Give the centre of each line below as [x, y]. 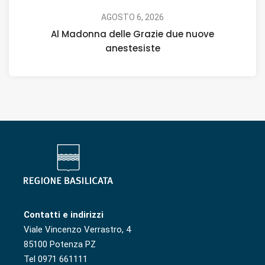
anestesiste [132, 48]
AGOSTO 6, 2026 [132, 17]
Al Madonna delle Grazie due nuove [132, 34]
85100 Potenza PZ [60, 245]
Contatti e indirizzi [64, 215]
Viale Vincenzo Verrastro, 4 [77, 230]
